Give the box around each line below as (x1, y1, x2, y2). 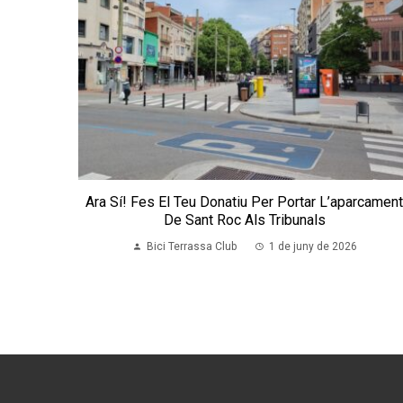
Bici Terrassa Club (146, 240, 237, 254)
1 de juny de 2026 (268, 240, 357, 254)
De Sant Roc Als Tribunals (163, 211, 326, 229)
